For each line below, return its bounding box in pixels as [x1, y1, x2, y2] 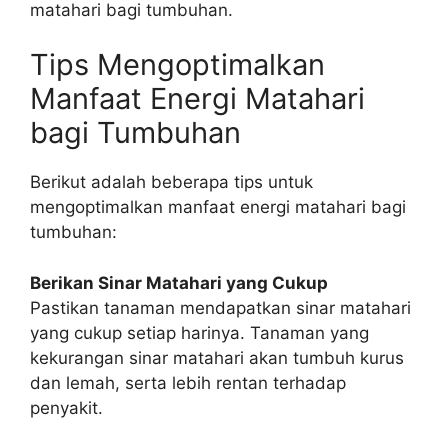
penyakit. [30, 397, 103, 418]
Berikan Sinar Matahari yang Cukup [30, 272, 328, 293]
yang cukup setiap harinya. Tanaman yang [30, 322, 369, 343]
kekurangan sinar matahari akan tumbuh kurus [30, 347, 404, 368]
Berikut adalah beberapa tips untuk [30, 172, 313, 192]
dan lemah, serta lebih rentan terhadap [30, 372, 346, 393]
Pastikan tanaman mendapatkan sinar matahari [30, 297, 411, 318]
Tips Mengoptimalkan [30, 47, 325, 82]
